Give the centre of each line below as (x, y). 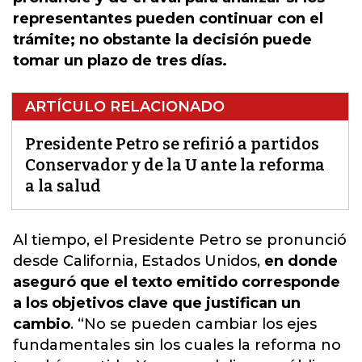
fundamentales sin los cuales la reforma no (177, 345)
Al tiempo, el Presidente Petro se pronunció (180, 240)
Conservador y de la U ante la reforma (175, 165)
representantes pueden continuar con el (168, 19)
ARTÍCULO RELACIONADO (125, 107)
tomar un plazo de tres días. (120, 61)
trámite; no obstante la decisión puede (162, 40)
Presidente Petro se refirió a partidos (172, 144)
